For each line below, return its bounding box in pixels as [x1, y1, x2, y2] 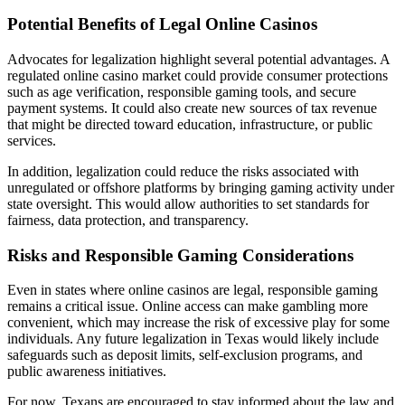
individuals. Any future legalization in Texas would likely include [7, 331, 379, 347]
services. [7, 132, 56, 148]
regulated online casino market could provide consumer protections [7, 67, 388, 83]
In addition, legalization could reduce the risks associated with [7, 163, 359, 179]
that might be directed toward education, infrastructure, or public [7, 116, 372, 132]
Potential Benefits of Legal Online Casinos [7, 14, 317, 34]
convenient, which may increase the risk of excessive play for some [7, 315, 390, 331]
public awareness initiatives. [7, 363, 166, 380]
